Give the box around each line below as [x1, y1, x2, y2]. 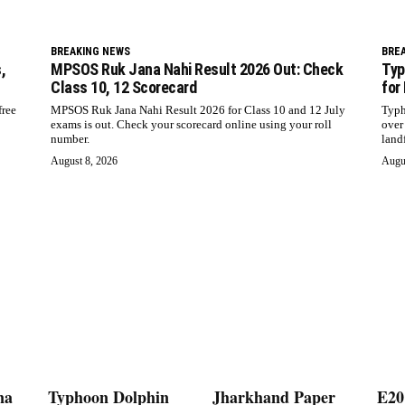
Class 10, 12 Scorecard [51, 78, 196, 98]
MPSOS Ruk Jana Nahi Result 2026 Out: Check [51, 60, 343, 80]
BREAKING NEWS [51, 45, 130, 59]
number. [51, 132, 89, 146]
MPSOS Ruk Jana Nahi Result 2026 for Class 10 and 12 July [51, 103, 345, 118]
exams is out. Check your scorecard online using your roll [51, 118, 332, 132]
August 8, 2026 [51, 155, 118, 168]
